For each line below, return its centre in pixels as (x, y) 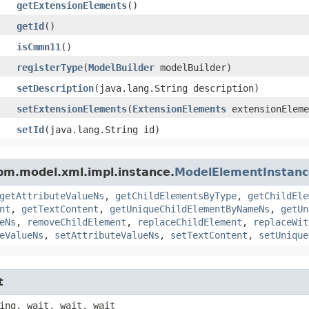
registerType (50, 67)
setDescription (55, 88)
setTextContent (209, 235)
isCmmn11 (39, 47)
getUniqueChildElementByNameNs (190, 209)
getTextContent (60, 209)
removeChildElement (77, 222)
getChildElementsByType (176, 196)
